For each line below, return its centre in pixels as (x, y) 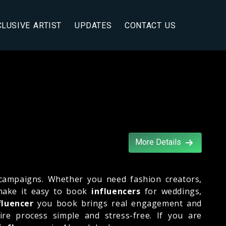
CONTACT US (150, 25)
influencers (116, 191)
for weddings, (171, 191)
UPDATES (93, 25)
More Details (159, 142)
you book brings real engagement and (118, 203)
